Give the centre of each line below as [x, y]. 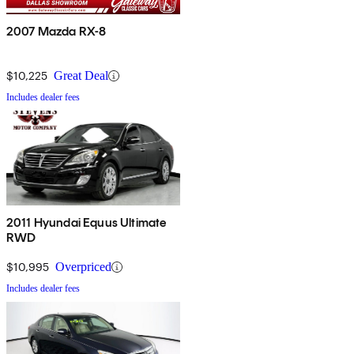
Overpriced [83, 267]
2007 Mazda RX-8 [56, 32]
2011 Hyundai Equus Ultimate [87, 223]
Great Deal [81, 76]
